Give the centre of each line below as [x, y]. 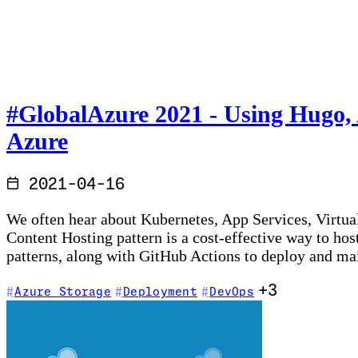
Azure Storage [63, 293]
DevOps [232, 293]
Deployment [161, 293]
